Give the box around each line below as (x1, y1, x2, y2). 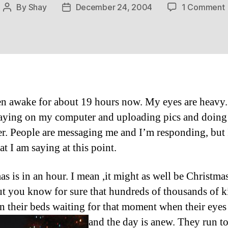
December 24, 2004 (75, 2, 152, 12)
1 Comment (181, 2, 225, 12)
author (7, 15, 31, 25)
